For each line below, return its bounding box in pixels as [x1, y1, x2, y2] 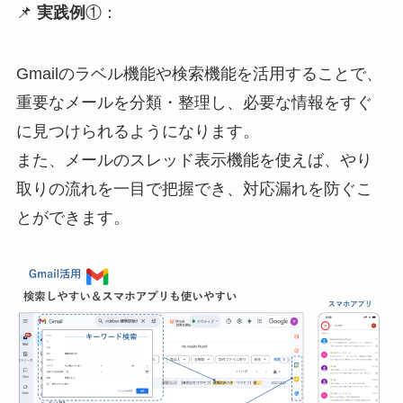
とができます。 [15, 209, 130, 228]
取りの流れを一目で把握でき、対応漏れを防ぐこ [15, 180, 372, 199]
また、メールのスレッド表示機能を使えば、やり [15, 151, 372, 170]
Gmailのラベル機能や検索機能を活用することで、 [15, 65, 382, 84]
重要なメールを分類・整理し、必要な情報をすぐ [15, 94, 372, 112]
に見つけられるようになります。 [15, 122, 259, 141]
